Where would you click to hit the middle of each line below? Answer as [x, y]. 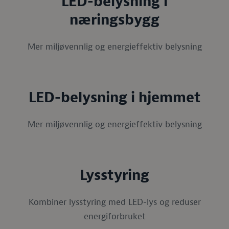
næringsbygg [114, 20]
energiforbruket [114, 216]
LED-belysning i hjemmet [114, 98]
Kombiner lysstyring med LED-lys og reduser [114, 202]
